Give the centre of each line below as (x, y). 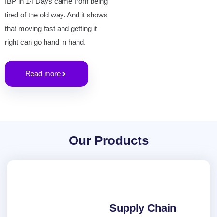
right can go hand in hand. (45, 42)
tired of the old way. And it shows (56, 15)
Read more (43, 73)
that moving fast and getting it (51, 28)
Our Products (108, 140)
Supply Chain (143, 208)
